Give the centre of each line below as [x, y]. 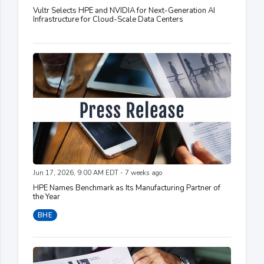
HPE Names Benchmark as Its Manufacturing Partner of [127, 188]
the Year [47, 197]
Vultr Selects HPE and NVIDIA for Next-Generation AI [124, 11]
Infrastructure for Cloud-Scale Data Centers [108, 20]
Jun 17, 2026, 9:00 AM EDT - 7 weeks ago [98, 173]
